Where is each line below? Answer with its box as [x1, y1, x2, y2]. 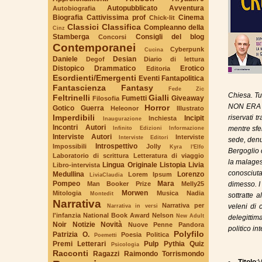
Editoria [146, 64, 170, 72]
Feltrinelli [53, 92, 90, 102]
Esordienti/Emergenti [53, 73, 136, 82]
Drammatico [94, 64, 136, 73]
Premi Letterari [53, 239, 106, 248]
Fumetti [121, 94, 147, 102]
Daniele [53, 54, 78, 63]
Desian [112, 54, 136, 63]
